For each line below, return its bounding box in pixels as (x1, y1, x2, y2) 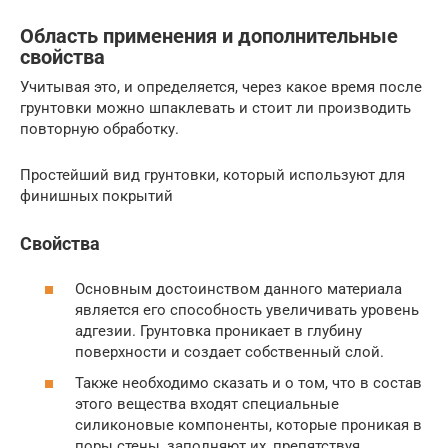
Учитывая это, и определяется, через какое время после (20, 78, 422, 97)
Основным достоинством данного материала (75, 279, 402, 298)
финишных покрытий (20, 187, 173, 206)
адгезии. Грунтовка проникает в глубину (75, 321, 362, 340)
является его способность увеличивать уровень (75, 300, 419, 319)
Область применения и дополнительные (20, 24, 398, 48)
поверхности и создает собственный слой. (75, 342, 384, 361)
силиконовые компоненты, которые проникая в (75, 416, 422, 435)
